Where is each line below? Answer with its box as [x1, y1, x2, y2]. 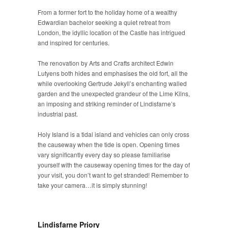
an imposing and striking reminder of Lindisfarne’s [38, 99, 176, 108]
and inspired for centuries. [38, 38, 109, 47]
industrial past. [38, 109, 78, 118]
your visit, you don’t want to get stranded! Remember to [38, 170, 189, 179]
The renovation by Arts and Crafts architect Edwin [38, 59, 174, 67]
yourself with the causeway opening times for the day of [38, 160, 190, 169]
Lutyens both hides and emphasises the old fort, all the [38, 69, 188, 77]
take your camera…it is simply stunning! [38, 181, 147, 189]
